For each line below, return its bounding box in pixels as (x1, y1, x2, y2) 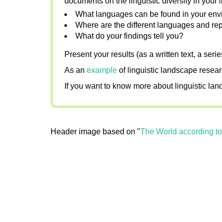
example (87, 65, 119, 74)
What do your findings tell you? (75, 31, 183, 40)
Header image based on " (51, 127, 140, 136)
